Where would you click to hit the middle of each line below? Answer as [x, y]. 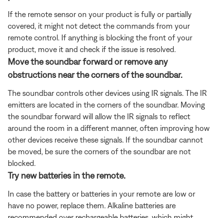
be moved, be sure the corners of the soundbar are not [99, 151]
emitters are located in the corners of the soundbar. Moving [106, 104]
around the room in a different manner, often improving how [109, 128]
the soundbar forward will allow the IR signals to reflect [99, 116]
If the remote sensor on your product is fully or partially [100, 14]
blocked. [22, 163]
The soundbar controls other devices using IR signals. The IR [107, 93]
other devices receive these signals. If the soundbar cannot [105, 139]
